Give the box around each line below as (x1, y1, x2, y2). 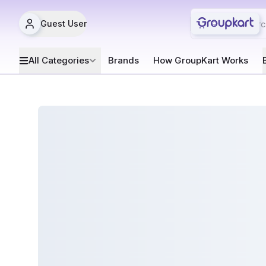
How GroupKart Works (153, 55, 248, 66)
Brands (108, 55, 139, 66)
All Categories (28, 55, 89, 66)
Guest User (40, 18, 87, 28)
